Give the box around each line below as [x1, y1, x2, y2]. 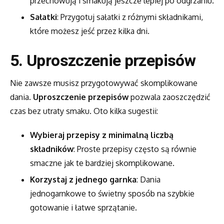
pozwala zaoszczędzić [128, 91, 210, 102]
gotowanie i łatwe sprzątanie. [30, 202, 137, 213]
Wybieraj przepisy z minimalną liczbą [30, 130, 173, 140]
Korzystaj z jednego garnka [30, 174, 136, 185]
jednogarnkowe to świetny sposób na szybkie [30, 188, 194, 199]
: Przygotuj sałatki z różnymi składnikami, [57, 11, 203, 22]
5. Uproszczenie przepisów [10, 48, 195, 72]
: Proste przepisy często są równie [73, 144, 196, 154]
